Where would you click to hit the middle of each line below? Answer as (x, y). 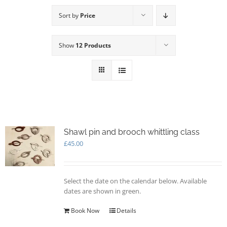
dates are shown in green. (102, 191)
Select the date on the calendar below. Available (135, 181)
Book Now (85, 211)
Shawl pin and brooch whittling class (131, 132)
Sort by (69, 15)
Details (126, 211)
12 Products (93, 45)
